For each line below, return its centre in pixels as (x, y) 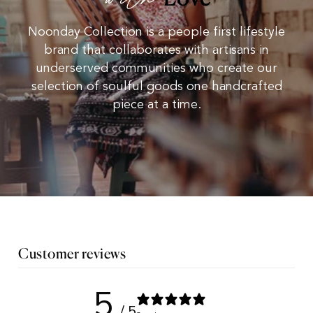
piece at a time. (156, 105)
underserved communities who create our (156, 68)
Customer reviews (72, 254)
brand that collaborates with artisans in (156, 50)
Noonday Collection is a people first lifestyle (156, 32)
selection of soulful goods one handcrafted (156, 87)
